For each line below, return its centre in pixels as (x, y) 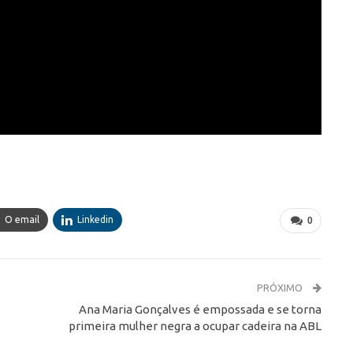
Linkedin (95, 220)
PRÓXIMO (281, 288)
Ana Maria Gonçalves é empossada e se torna (200, 310)
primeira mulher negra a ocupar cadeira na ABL (195, 326)
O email (22, 220)
